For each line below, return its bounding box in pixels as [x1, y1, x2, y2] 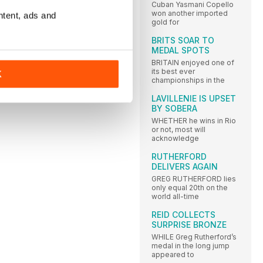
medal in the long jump [151, 241, 230, 251]
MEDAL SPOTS [151, 45, 210, 56]
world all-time [151, 192, 199, 201]
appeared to [151, 250, 194, 259]
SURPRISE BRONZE [151, 220, 227, 230]
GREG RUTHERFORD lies [151, 174, 236, 184]
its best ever [151, 67, 195, 76]
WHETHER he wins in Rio [151, 116, 236, 126]
